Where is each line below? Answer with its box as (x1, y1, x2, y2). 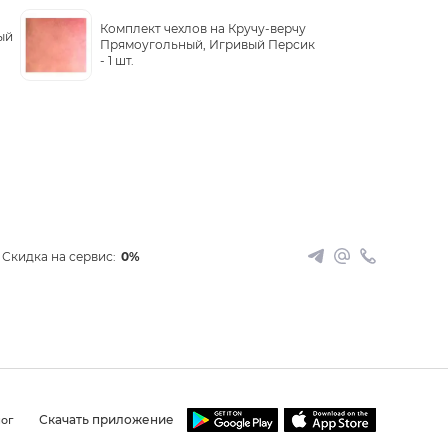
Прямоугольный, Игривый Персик (100, 37, 315, 52)
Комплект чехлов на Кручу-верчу (100, 21, 306, 36)
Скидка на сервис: (2, 248, 116, 264)
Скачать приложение (39, 411, 175, 427)
